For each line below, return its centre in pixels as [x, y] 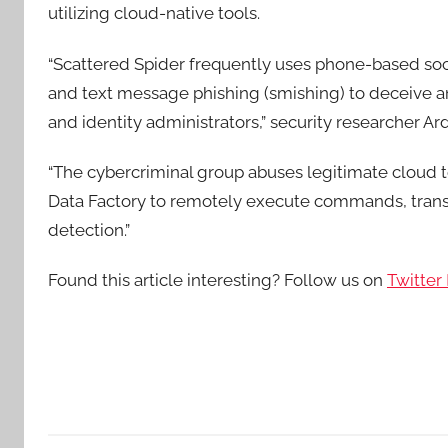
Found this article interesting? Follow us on [217, 280]
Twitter [416, 280]
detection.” [89, 229]
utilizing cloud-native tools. [154, 13]
